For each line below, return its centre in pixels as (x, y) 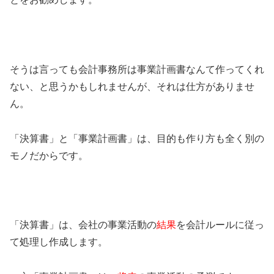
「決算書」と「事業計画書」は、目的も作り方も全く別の (137, 138)
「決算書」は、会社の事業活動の (83, 225)
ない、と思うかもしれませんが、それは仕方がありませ (132, 86)
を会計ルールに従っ (220, 225)
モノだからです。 (49, 155)
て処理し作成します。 (59, 242)
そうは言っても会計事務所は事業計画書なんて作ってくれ (137, 69)
